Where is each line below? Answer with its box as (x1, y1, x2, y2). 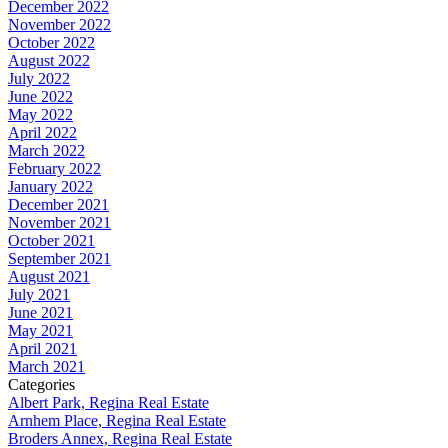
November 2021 (8, 213, 111, 231)
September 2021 (8, 249, 111, 267)
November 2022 (8, 15, 111, 33)
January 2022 (8, 177, 93, 195)
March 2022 (8, 141, 85, 159)
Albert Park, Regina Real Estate (8, 393, 209, 411)
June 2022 (8, 87, 73, 105)
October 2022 (8, 33, 95, 51)
